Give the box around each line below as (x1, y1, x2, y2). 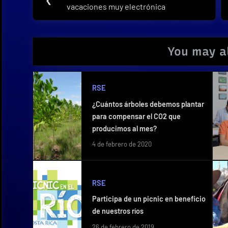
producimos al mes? (92, 124, 157, 133)
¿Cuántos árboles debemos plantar (92, 99, 204, 108)
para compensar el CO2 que (92, 111, 181, 121)
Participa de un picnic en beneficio (92, 194, 206, 204)
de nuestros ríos (92, 207, 144, 216)
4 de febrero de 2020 (92, 140, 152, 149)
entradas (32, 22, 100, 41)
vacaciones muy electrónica (67, 2, 166, 12)
